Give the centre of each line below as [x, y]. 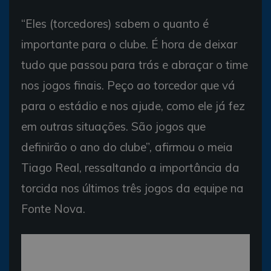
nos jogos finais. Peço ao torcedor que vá [128, 85]
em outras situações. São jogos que [113, 126]
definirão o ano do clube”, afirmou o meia [127, 147]
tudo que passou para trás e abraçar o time [135, 65]
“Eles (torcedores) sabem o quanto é [115, 24]
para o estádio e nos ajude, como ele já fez [133, 106]
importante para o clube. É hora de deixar [129, 44]
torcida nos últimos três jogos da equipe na [132, 188]
